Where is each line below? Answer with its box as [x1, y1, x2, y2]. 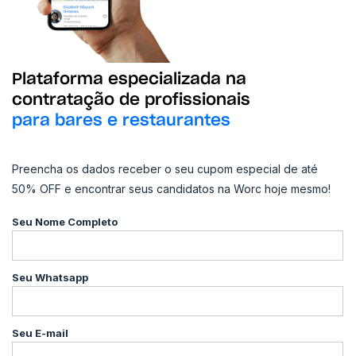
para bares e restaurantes [12, 113, 230, 130]
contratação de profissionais [12, 92, 250, 109]
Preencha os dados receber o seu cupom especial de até [12, 162, 318, 176]
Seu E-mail [12, 327, 68, 340]
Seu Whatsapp [12, 271, 88, 284]
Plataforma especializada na [12, 72, 246, 88]
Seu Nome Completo [12, 215, 118, 229]
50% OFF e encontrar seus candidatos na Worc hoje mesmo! [12, 182, 331, 196]
